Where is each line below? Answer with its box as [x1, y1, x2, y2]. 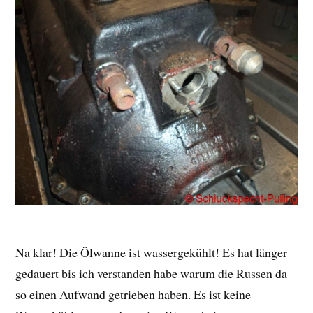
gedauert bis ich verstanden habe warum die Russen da [15, 264, 288, 282]
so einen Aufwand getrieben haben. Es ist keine [15, 285, 252, 303]
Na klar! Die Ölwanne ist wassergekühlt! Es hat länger [15, 243, 288, 261]
